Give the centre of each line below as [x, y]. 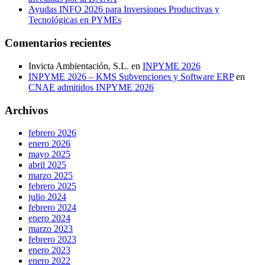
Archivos [26, 110]
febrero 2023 [52, 240]
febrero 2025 [52, 186]
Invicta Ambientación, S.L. [79, 66]
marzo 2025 [51, 176]
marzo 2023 [51, 229]
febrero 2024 [52, 208]
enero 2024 [49, 218]
